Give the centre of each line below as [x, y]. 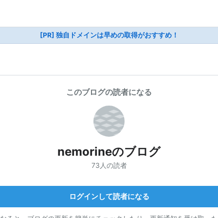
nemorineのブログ [109, 152]
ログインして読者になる [109, 196]
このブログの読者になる [109, 92]
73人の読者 [109, 165]
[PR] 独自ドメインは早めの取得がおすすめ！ [109, 35]
